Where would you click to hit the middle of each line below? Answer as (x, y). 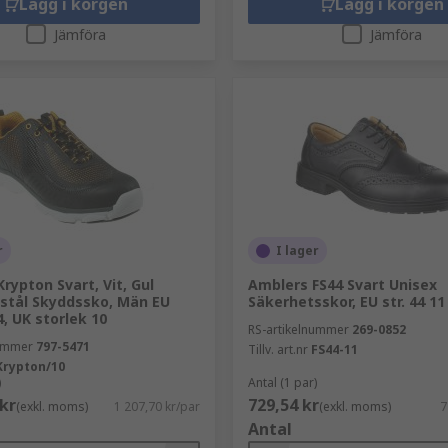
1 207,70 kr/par (156, 406)
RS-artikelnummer (298, 329)
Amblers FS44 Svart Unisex (342, 284)
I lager (297, 250)
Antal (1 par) (282, 382)
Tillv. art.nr (277, 349)
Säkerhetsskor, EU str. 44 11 (346, 301)
